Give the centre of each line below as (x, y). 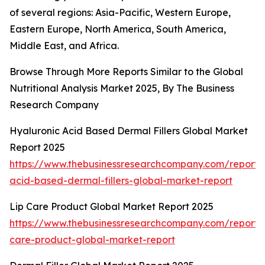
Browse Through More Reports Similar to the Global (126, 72)
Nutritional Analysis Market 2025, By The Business (122, 88)
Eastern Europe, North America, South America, (118, 29)
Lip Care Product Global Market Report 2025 (112, 207)
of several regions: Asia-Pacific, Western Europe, (120, 13)
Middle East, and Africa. (64, 46)
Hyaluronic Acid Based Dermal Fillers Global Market (129, 131)
